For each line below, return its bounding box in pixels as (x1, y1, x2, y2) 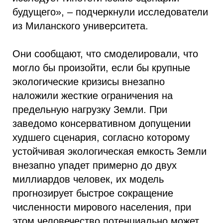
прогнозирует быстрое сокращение (12, 188, 173, 199)
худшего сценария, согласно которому (12, 132, 190, 143)
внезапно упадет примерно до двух (12, 160, 177, 171)
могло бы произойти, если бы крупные (12, 62, 190, 73)
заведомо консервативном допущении (12, 118, 191, 129)
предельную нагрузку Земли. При (12, 104, 167, 115)
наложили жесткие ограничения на (12, 90, 173, 101)
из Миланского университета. (12, 20, 148, 31)
